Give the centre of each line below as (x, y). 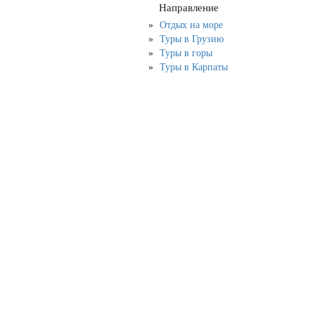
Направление (187, 8)
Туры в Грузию (192, 39)
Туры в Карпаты (194, 67)
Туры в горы (186, 53)
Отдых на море (191, 25)
